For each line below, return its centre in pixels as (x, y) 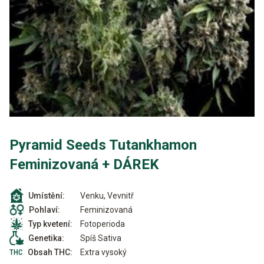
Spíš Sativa (101, 238)
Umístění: (47, 196)
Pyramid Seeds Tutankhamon (103, 145)
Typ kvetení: (50, 224)
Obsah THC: (50, 252)
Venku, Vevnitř (107, 195)
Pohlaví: (44, 210)
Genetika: (46, 238)
